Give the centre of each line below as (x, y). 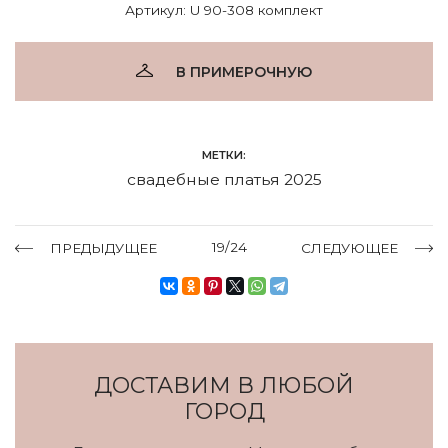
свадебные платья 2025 (224, 179)
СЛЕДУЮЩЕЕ (349, 247)
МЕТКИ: (224, 154)
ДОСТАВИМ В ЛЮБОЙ (224, 385)
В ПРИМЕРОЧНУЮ (244, 71)
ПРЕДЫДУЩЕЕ (103, 247)
